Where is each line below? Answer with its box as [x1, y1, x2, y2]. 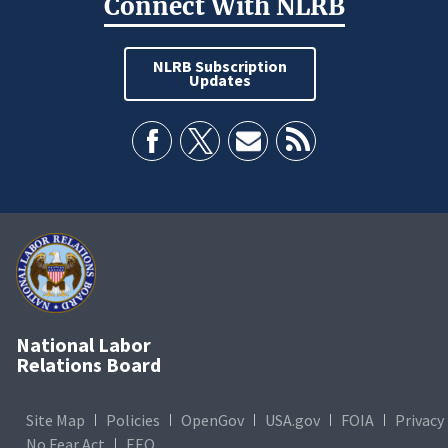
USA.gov [265, 410, 320, 431]
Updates [189, 70, 251, 91]
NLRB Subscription [153, 56, 287, 77]
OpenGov [181, 410, 244, 431]
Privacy [395, 410, 444, 431]
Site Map [26, 410, 85, 431]
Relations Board [16, 352, 161, 378]
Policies [106, 410, 160, 431]
